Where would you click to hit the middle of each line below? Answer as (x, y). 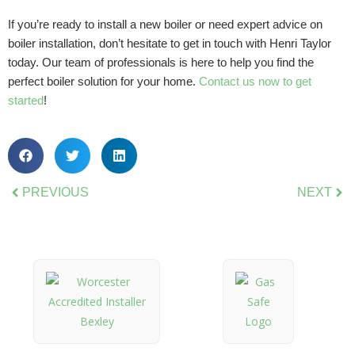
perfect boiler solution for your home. (103, 81)
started (26, 100)
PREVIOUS (55, 192)
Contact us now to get (255, 81)
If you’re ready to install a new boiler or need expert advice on (165, 24)
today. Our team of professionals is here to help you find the (161, 62)
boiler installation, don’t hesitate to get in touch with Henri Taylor (170, 43)
